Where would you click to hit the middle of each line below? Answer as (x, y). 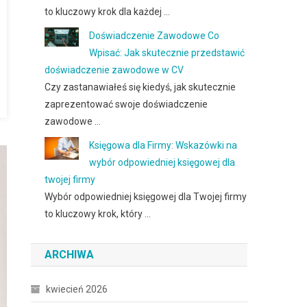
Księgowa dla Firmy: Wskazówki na (163, 145)
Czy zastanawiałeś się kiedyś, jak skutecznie (140, 87)
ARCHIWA (70, 255)
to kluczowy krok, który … (98, 214)
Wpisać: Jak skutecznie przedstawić (167, 53)
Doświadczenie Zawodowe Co (155, 36)
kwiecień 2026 (77, 289)
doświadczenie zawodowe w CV (114, 70)
